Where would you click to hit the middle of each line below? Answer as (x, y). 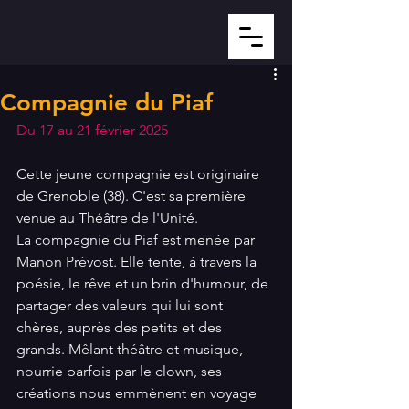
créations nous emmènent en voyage (138, 393)
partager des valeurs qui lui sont (121, 305)
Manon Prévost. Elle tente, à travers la (138, 262)
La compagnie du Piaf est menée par (137, 240)
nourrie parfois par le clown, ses (121, 371)
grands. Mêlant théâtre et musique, (131, 349)
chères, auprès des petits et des (121, 327)
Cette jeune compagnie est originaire (140, 174)
